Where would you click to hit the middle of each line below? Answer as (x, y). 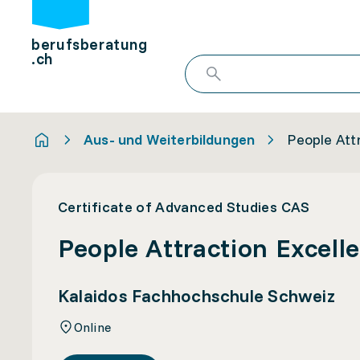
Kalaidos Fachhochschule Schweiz (196, 296)
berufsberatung (90, 45)
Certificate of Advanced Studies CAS (184, 207)
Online (92, 327)
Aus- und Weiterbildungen (170, 139)
